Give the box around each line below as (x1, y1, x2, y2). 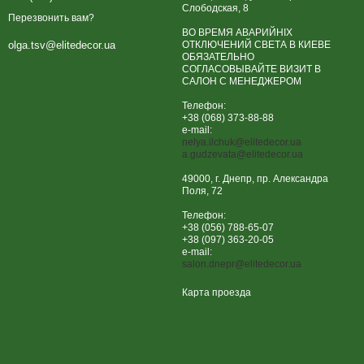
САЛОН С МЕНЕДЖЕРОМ (182, 76, 301, 87)
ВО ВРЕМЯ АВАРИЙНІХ (182, 27, 292, 38)
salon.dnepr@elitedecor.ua (182, 258, 301, 270)
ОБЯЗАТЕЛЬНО (182, 51, 254, 63)
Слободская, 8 (182, 2, 249, 14)
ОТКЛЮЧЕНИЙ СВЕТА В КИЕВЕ (182, 39, 331, 50)
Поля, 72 (182, 185, 223, 197)
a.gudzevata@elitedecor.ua (182, 149, 303, 160)
